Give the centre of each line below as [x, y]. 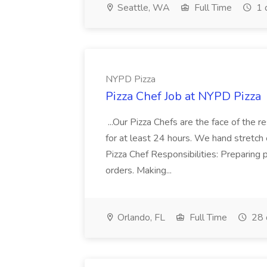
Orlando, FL [140, 218]
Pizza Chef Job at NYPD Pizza [183, 96]
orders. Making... [140, 170]
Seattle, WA [142, 8]
